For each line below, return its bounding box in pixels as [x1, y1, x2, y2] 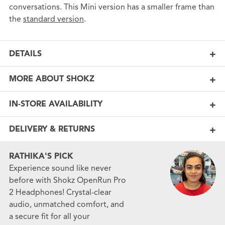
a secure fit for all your [9, 211, 90, 222]
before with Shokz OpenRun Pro [9, 175, 126, 186]
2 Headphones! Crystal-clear [9, 187, 111, 198]
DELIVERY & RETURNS [9, 124, 95, 135]
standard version [23, 14, 84, 25]
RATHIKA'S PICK [9, 151, 73, 162]
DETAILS [9, 48, 42, 59]
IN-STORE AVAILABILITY [9, 99, 102, 109]
